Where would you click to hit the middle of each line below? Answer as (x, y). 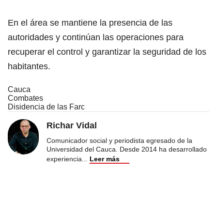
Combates (25, 98)
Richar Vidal (72, 126)
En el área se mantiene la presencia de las (90, 23)
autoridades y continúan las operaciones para (96, 38)
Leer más (105, 159)
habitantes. (29, 67)
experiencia (64, 159)
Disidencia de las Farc (46, 107)
